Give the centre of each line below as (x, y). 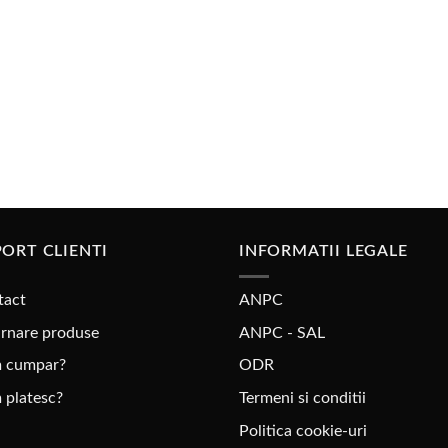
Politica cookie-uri (303, 431)
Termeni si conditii (302, 398)
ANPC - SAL (282, 332)
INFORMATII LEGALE (323, 251)
